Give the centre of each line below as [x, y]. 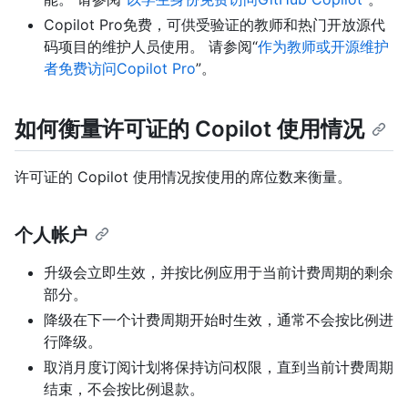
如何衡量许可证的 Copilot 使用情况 [189, 129]
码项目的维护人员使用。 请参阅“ [151, 47]
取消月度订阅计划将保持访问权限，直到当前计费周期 [219, 367]
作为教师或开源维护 [323, 47]
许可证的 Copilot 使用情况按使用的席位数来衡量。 [183, 176]
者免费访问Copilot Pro [120, 69]
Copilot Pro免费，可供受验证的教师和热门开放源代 [214, 25]
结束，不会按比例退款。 [124, 388]
